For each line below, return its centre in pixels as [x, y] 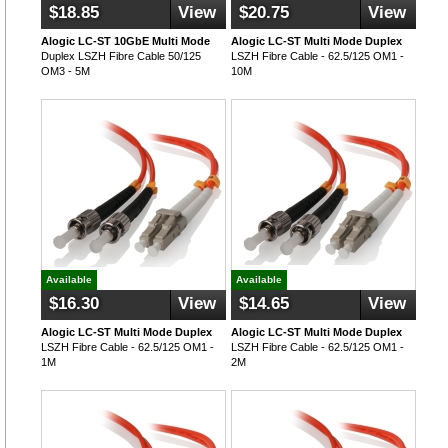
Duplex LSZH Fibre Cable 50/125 [121, 56]
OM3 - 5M [65, 71]
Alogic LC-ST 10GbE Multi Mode [125, 41]
